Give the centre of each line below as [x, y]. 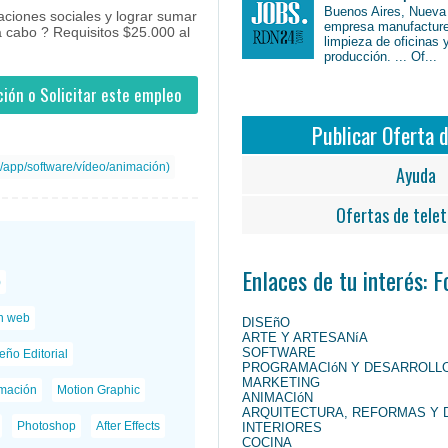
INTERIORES [282, 427]
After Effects [127, 425]
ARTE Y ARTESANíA [305, 337]
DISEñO [266, 322]
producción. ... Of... [381, 57]
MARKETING [281, 382]
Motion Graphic [98, 389]
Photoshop [46, 425]
